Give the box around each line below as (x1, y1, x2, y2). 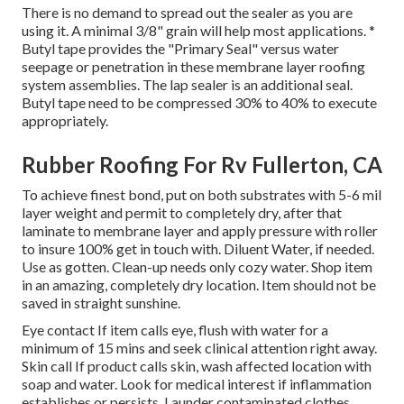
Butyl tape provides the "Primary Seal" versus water (22, 40, 339, 58)
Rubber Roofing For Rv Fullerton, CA (22, 151, 382, 179)
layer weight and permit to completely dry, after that (22, 204, 342, 222)
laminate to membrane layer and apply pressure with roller (22, 222, 378, 240)
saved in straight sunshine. (22, 294, 180, 312)
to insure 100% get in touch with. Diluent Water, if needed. (22, 240, 374, 258)
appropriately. (22, 112, 108, 130)
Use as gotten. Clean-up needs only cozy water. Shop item (22, 258, 372, 276)
